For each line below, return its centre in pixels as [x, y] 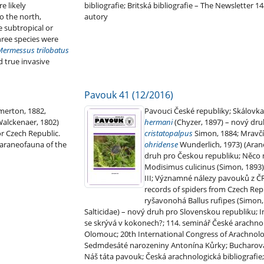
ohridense [161, 145]
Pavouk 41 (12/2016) [128, 95]
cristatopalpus [168, 133]
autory [96, 17]
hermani [158, 122]
